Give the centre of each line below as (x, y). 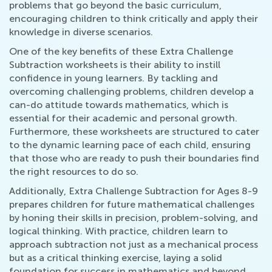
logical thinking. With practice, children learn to (118, 231)
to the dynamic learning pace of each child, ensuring (130, 145)
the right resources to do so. (74, 172)
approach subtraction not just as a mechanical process (134, 244)
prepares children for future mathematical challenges (132, 204)
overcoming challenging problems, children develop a (131, 91)
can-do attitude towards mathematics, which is (119, 105)
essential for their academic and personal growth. (123, 118)
